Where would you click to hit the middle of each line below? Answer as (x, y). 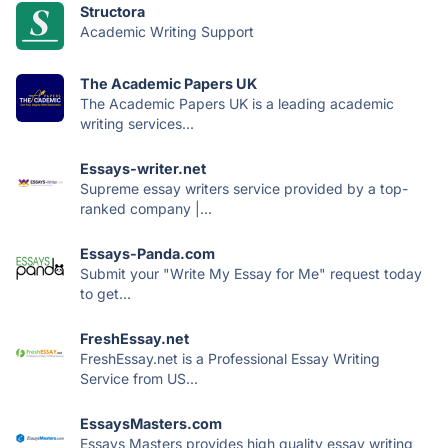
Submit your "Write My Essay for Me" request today (251, 274)
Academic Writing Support (167, 32)
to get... (105, 294)
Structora (112, 12)
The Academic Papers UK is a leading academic (237, 104)
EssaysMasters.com (151, 424)
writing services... (137, 124)
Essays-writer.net (143, 169)
